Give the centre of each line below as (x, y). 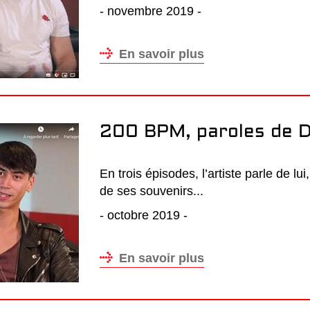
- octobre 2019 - (144, 215)
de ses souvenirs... (152, 191)
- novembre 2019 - (151, 11)
